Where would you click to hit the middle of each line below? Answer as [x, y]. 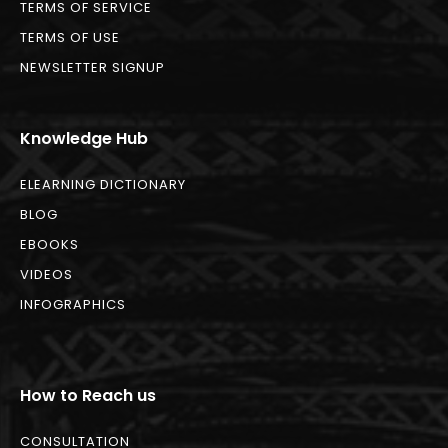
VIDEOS [46, 275]
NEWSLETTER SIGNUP [92, 68]
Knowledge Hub [84, 139]
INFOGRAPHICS [73, 305]
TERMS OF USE [70, 38]
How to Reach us [88, 396]
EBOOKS [49, 245]
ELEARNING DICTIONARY [103, 185]
